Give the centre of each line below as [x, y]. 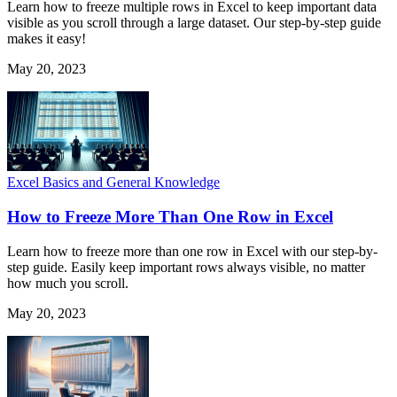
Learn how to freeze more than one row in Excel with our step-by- [192, 251]
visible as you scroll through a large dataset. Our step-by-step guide [194, 23]
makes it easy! [47, 39]
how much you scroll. [68, 283]
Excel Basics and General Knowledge [113, 183]
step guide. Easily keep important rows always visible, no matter [186, 267]
